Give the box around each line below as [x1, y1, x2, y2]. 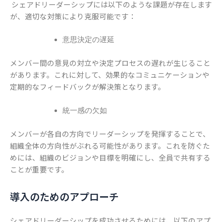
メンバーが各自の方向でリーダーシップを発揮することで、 [10, 128, 210, 139]
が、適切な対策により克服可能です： [10, 10, 136, 21]
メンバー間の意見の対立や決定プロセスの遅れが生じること [10, 57, 211, 68]
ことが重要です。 [10, 164, 69, 174]
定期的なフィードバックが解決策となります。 [10, 81, 166, 92]
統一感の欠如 [62, 106, 107, 115]
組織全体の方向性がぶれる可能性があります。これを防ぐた [10, 140, 210, 151]
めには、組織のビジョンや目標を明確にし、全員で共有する [10, 152, 211, 163]
